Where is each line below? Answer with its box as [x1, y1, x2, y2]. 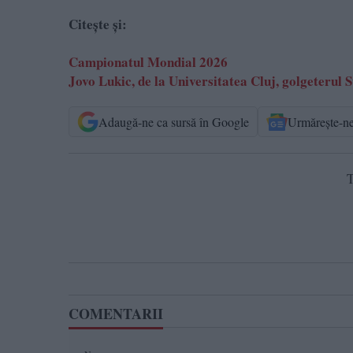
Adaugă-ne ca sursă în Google [98, 113, 249, 130]
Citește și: [69, 14, 127, 35]
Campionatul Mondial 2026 [69, 52, 228, 72]
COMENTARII [69, 303, 163, 325]
